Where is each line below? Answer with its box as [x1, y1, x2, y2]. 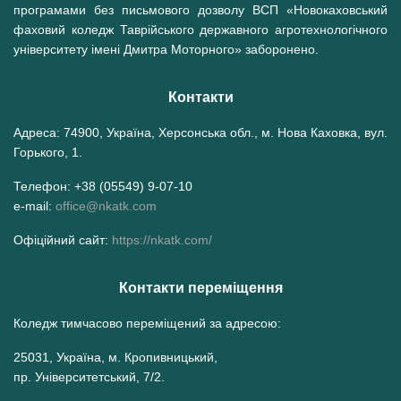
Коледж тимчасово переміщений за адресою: [13, 315, 281, 330]
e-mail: [13, 198, 55, 213]
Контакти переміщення [118, 279, 283, 295]
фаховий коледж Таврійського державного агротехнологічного [13, 21, 388, 37]
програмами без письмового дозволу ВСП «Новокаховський [13, 2, 388, 17]
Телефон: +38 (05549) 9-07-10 [13, 178, 192, 193]
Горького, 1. [13, 144, 82, 159]
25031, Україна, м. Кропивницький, [13, 349, 218, 364]
